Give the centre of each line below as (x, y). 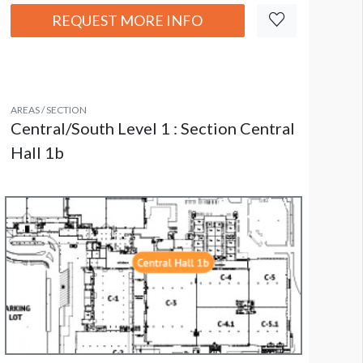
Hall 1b (37, 153)
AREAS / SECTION (48, 110)
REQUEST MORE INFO (128, 21)
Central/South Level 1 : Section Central (152, 128)
